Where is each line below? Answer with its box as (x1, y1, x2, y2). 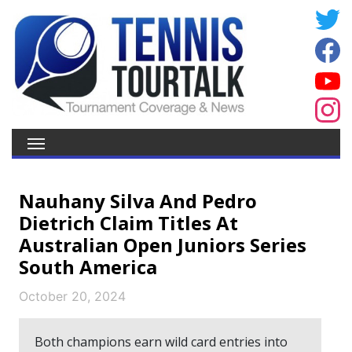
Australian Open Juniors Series (19, 232, 306, 258)
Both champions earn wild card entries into (35, 333, 288, 350)
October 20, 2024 (19, 288, 126, 304)
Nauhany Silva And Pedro (19, 188, 257, 214)
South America (19, 254, 157, 280)
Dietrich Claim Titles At (19, 210, 238, 236)
